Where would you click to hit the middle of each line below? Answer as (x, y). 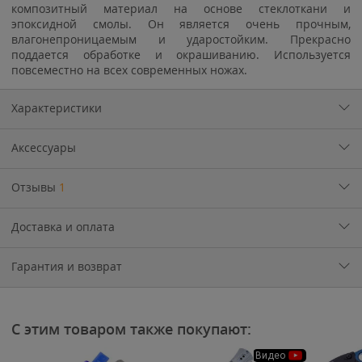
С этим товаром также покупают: (131, 329)
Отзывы (35, 187)
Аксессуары (44, 147)
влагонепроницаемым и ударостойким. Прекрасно (181, 39)
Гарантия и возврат (67, 266)
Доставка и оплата (63, 227)
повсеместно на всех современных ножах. (129, 70)
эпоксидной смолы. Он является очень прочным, (181, 24)
